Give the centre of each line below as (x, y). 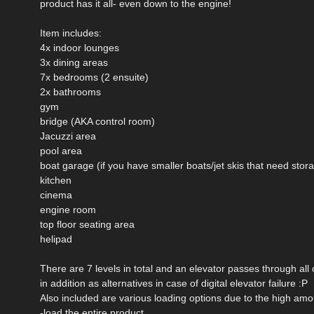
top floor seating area (87, 224)
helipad (56, 239)
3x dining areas (74, 62)
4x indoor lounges (80, 47)
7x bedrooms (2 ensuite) (94, 77)
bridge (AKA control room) (97, 121)
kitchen (56, 180)
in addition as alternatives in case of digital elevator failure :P (174, 283)
